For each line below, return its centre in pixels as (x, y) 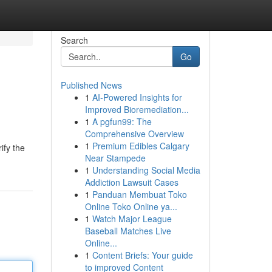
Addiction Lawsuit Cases (131, 182)
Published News (91, 85)
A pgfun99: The (122, 121)
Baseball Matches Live (128, 231)
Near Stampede (115, 158)
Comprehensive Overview (134, 134)
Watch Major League (132, 219)
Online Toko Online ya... (131, 206)
